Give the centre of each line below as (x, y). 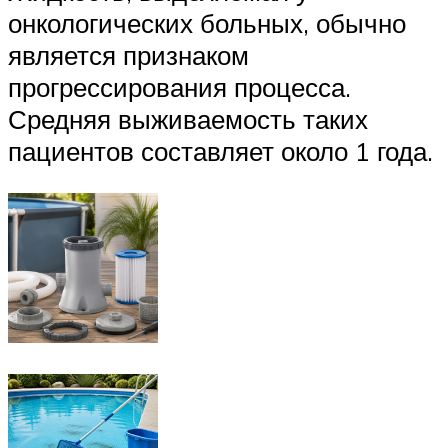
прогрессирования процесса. (179, 86)
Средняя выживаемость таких (188, 118)
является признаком (128, 54)
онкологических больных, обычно (207, 22)
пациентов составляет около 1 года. (224, 150)
